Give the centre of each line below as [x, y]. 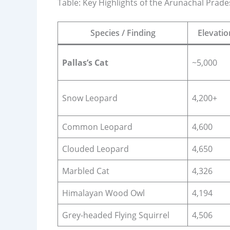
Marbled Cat [86, 171]
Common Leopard [97, 127]
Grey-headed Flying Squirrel [116, 215]
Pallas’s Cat [85, 62]
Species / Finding [123, 33]
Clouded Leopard [95, 149]
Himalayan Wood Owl [103, 193]
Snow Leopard [90, 98]
